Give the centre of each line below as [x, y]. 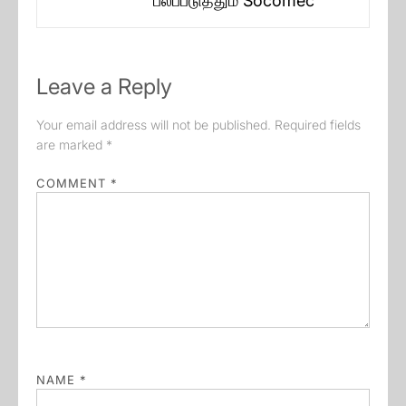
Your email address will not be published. [154, 125]
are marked [71, 145]
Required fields [318, 125]
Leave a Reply [104, 87]
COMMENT [73, 184]
